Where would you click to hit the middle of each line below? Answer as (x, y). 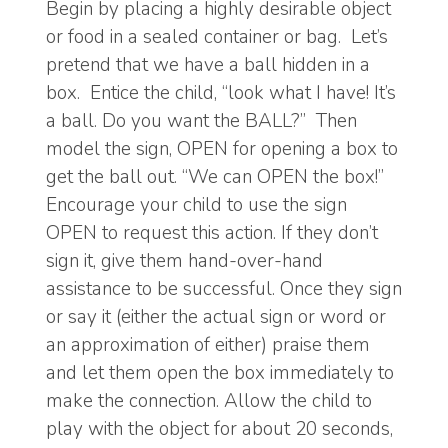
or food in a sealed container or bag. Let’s (217, 36)
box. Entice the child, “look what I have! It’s (221, 92)
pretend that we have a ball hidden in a (208, 64)
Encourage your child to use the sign (196, 204)
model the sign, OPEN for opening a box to (222, 148)
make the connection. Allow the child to (209, 400)
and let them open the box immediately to (220, 372)
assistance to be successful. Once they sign (224, 288)
